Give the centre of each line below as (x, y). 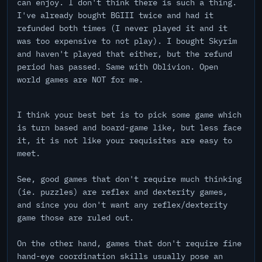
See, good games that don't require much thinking (129, 179)
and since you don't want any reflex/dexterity (122, 205)
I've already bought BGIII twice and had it (115, 15)
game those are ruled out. (75, 218)
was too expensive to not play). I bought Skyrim (127, 41)
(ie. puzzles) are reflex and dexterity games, (122, 192)
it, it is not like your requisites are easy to (125, 140)
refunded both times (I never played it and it (122, 28)
